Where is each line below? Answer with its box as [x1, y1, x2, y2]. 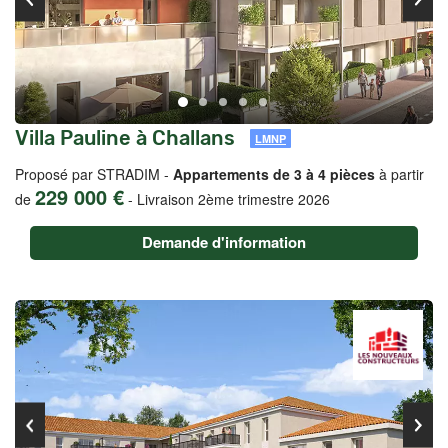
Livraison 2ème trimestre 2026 [137, 189, 330, 209]
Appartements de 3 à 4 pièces [173, 164, 375, 184]
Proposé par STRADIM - [15, 164, 173, 184]
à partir [375, 164, 424, 184]
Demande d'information [142, 231, 306, 253]
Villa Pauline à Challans [15, 126, 235, 150]
